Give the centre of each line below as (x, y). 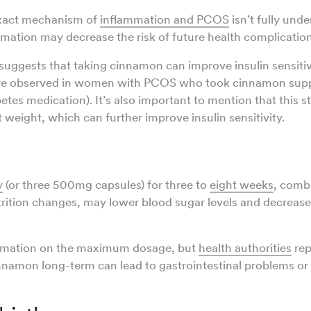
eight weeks (242, 185)
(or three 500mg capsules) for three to (106, 185)
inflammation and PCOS (165, 20)
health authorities (245, 248)
